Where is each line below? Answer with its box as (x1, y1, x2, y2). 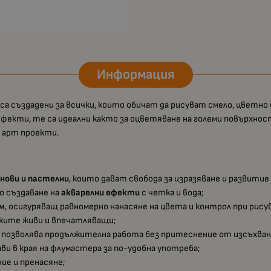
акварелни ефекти (61, 187, 140, 199)
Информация (96, 66, 175, 83)
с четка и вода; (140, 187, 204, 199)
